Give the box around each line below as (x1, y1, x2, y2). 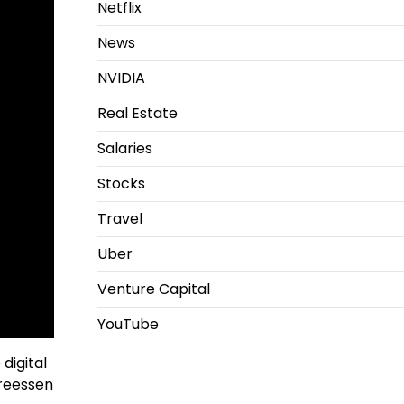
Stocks (96, 173, 145, 194)
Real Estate (96, 103, 178, 124)
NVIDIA (96, 68, 145, 88)
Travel (96, 208, 142, 229)
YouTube (96, 314, 159, 335)
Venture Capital (96, 279, 210, 299)
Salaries (96, 138, 152, 159)
